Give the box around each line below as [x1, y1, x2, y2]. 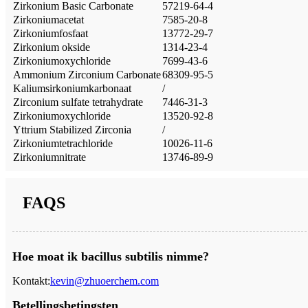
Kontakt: [12, 274, 50, 287]
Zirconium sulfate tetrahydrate [13, 96, 143, 108]
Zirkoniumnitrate [13, 151, 86, 163]
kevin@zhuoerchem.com [50, 274, 159, 287]
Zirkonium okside [13, 41, 90, 53]
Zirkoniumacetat [13, 13, 84, 25]
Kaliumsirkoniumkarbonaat [13, 82, 131, 94]
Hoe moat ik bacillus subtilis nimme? [12, 249, 209, 263]
